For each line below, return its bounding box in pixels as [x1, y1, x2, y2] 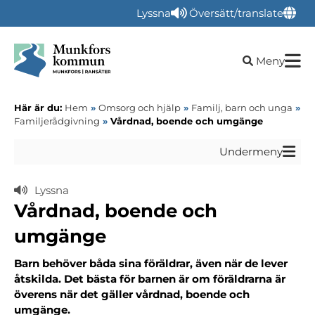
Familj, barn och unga [191, 102, 292, 113]
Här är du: [14, 102, 65, 113]
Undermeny [219, 145, 283, 158]
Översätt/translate [188, 6, 283, 20]
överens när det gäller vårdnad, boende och [14, 288, 250, 301]
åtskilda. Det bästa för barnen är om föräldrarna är [14, 272, 285, 285]
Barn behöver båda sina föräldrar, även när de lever [14, 257, 288, 270]
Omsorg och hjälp [98, 102, 181, 113]
